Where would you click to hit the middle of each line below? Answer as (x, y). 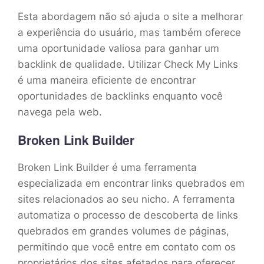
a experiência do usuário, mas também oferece (129, 32)
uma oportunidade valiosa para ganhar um (118, 48)
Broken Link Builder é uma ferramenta (107, 167)
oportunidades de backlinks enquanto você (120, 96)
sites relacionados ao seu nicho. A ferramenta (126, 199)
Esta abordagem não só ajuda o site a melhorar (130, 16)
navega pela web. (60, 112)
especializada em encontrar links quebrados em (131, 183)
